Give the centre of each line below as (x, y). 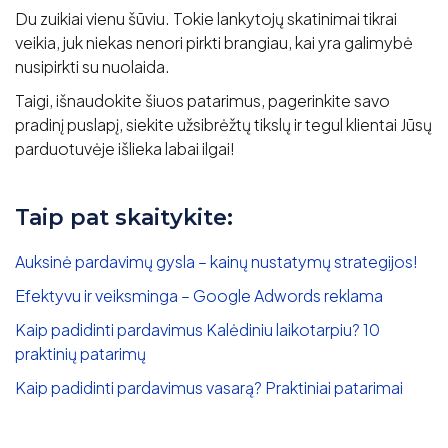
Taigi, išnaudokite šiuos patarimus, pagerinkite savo (202, 100)
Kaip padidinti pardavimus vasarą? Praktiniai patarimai (209, 387)
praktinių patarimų (80, 353)
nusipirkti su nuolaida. (92, 66)
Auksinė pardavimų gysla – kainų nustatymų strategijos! (216, 261)
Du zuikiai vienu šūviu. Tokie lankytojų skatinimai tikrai (206, 18)
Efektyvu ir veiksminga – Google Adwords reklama (199, 295)
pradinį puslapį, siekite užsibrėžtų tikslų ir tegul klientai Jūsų (223, 124)
